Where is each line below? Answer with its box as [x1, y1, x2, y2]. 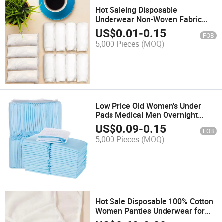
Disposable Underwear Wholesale [95, 23, 215, 34]
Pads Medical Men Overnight [95, 109, 198, 120]
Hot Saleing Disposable [95, 4, 178, 15]
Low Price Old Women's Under [95, 100, 202, 111]
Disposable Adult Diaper [95, 128, 181, 139]
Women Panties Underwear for [95, 205, 205, 217]
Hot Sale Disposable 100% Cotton [95, 196, 214, 207]
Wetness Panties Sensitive [95, 118, 190, 130]
